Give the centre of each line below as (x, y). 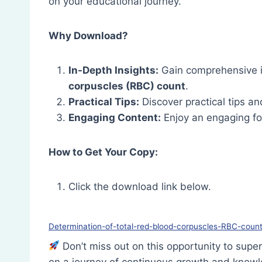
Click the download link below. (140, 187)
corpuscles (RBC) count (127, 86)
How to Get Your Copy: (103, 152)
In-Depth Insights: (113, 70)
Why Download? (88, 36)
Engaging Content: (115, 118)
